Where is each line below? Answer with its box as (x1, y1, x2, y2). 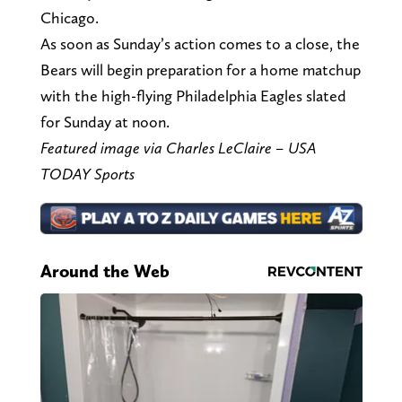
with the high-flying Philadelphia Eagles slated (39, 85, 346, 105)
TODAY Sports (39, 163, 135, 183)
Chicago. (39, 7, 99, 27)
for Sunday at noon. (39, 111, 170, 131)
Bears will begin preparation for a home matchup (39, 59, 361, 79)
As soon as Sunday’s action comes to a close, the (39, 33, 360, 53)
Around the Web (39, 260, 170, 283)
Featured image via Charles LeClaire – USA (39, 137, 317, 157)
